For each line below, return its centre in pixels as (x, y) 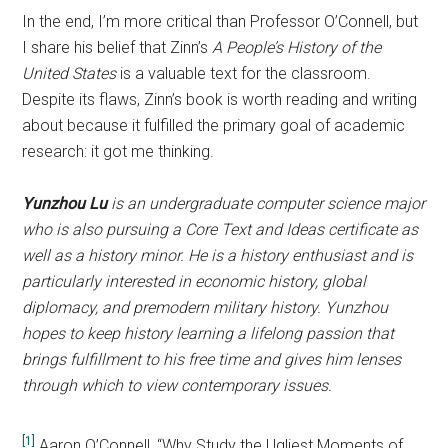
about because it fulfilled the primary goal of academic (214, 126)
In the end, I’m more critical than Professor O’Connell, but (220, 22)
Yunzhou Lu (65, 204)
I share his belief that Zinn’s (117, 48)
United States (69, 74)
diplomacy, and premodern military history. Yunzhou (205, 308)
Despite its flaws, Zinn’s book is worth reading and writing (220, 100)
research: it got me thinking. (118, 152)
